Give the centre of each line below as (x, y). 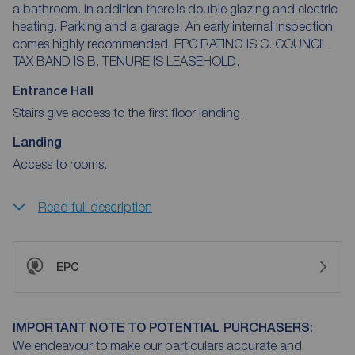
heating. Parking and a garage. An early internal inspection (36, 26)
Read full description (95, 206)
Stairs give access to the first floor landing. (128, 112)
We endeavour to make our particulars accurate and (157, 345)
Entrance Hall (53, 90)
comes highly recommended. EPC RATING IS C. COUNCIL (94, 43)
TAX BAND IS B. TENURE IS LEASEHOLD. (171, 61)
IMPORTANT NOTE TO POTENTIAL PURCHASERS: (163, 327)
